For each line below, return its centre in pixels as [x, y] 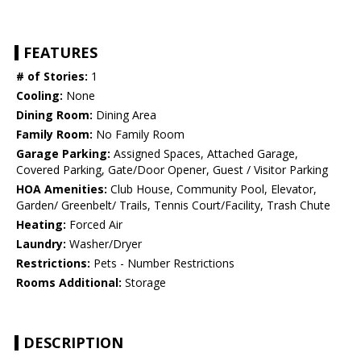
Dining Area [124, 115]
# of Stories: [52, 77]
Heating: [41, 225]
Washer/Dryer [104, 244]
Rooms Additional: [69, 283]
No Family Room [139, 135]
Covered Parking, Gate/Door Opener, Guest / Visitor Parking [172, 170]
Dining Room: [54, 115]
